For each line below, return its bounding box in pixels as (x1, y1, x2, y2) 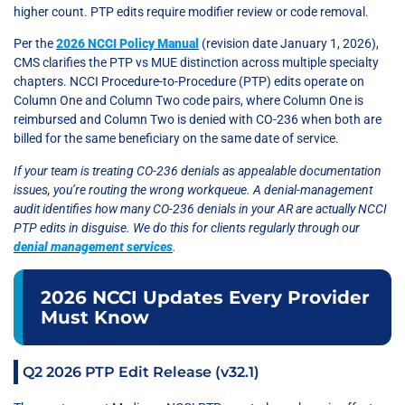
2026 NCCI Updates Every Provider (41, 287, 370, 309)
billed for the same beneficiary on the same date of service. (14, 131, 339, 146)
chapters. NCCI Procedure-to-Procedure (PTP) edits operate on (14, 74, 364, 89)
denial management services (14, 239, 173, 254)
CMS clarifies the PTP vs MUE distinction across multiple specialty (14, 55, 379, 71)
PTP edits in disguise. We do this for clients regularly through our (14, 220, 360, 235)
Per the (14, 36, 56, 52)
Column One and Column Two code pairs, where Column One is (14, 93, 363, 108)
